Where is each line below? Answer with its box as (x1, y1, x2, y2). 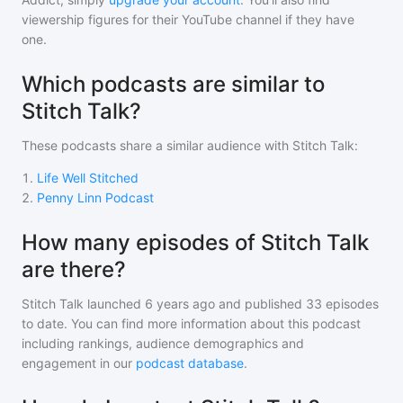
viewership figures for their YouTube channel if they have (22, 12, 354, 27)
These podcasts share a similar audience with (22, 138, 292, 153)
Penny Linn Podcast (37, 190, 154, 205)
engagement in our (22, 355, 136, 371)
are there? (22, 256, 126, 282)
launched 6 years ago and (84, 296, 241, 311)
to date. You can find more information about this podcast (22, 316, 361, 331)
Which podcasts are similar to (22, 71, 325, 97)
